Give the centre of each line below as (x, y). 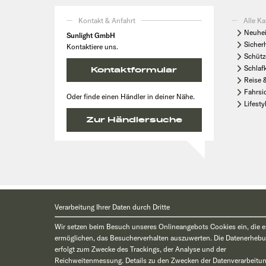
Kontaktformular (134, 70)
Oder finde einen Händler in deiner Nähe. (131, 97)
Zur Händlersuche (134, 120)
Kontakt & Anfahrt (107, 21)
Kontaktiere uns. (92, 47)
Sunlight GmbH (91, 36)
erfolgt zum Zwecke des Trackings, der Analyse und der (140, 249)
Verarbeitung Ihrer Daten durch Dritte (112, 207)
